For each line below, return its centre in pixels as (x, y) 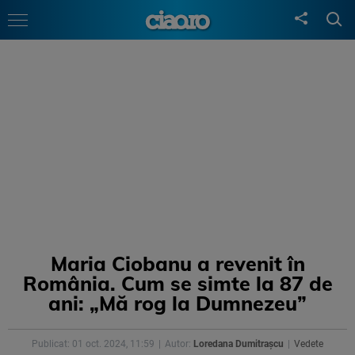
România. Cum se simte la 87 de (177, 283)
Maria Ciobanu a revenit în (177, 263)
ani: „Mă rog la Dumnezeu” (177, 303)
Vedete (309, 344)
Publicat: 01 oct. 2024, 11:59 (93, 344)
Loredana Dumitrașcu (239, 344)
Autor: (179, 344)
